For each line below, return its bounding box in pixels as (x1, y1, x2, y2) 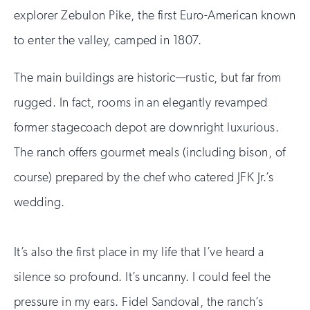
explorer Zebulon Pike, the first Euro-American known (14, 7, 296, 23)
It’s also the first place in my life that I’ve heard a (14, 244, 264, 259)
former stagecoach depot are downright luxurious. (14, 119, 280, 135)
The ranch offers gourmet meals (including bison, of (14, 144, 286, 160)
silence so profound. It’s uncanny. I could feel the (14, 268, 271, 284)
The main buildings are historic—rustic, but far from (14, 69, 282, 85)
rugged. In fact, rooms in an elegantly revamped (14, 94, 268, 110)
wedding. (14, 194, 65, 210)
